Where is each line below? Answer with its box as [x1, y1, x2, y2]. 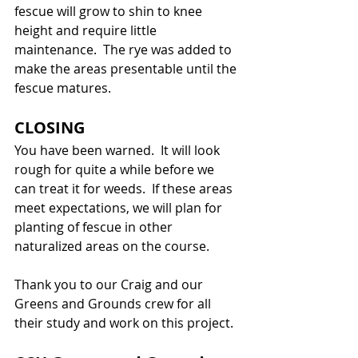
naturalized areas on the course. [14, 237, 209, 256]
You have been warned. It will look [14, 141, 223, 160]
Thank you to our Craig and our [14, 276, 206, 294]
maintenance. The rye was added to [14, 41, 235, 59]
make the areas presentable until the [14, 60, 240, 78]
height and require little [14, 22, 160, 40]
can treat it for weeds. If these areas [14, 180, 236, 198]
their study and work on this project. [14, 314, 233, 332]
